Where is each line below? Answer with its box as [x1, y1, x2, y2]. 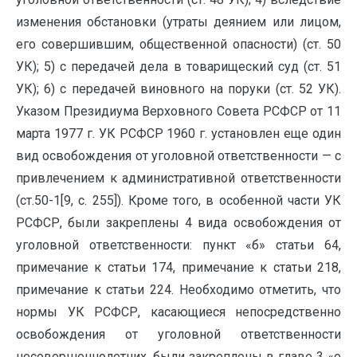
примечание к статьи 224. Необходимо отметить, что [16, 282, 341, 297]
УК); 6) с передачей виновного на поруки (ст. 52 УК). [16, 81, 341, 96]
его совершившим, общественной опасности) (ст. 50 [16, 37, 341, 52]
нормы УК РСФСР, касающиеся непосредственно [16, 304, 341, 320]
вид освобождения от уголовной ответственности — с [16, 148, 341, 163]
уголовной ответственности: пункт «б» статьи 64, [16, 237, 341, 253]
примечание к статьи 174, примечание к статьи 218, [16, 260, 341, 275]
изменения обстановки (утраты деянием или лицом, [16, 14, 341, 29]
